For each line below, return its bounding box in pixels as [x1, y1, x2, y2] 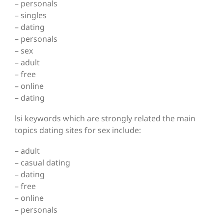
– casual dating [15, 157, 70, 168]
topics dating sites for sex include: [15, 125, 141, 136]
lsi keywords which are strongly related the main [15, 113, 195, 124]
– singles [15, 10, 47, 21]
